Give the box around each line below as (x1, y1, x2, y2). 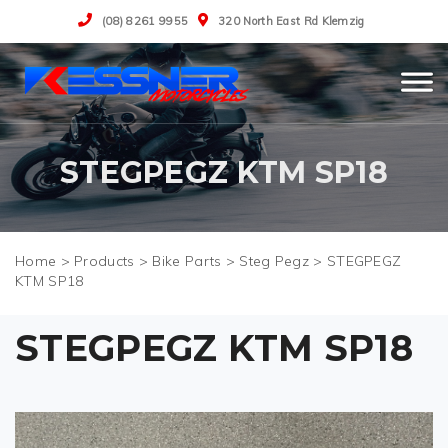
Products (74, 252, 135, 270)
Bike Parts (152, 252, 222, 270)
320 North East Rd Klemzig (218, 14, 365, 28)
